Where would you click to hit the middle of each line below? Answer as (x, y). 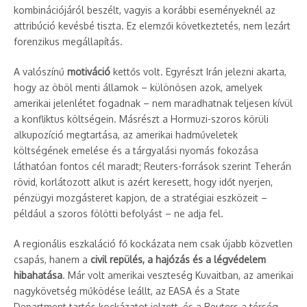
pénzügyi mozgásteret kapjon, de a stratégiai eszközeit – (140, 198)
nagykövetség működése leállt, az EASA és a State (127, 291)
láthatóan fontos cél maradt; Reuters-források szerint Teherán (152, 166)
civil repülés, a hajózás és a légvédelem (178, 259)
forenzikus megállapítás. (68, 41)
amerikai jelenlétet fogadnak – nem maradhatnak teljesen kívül (153, 103)
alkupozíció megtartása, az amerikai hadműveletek (126, 135)
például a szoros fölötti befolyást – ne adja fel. (119, 213)
